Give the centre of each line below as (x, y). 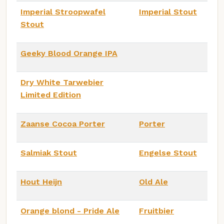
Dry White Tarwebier (62, 82)
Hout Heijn (41, 181)
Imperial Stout (168, 11)
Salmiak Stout (49, 152)
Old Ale (153, 181)
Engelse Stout (168, 152)
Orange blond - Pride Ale (70, 210)
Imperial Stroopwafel (63, 11)
